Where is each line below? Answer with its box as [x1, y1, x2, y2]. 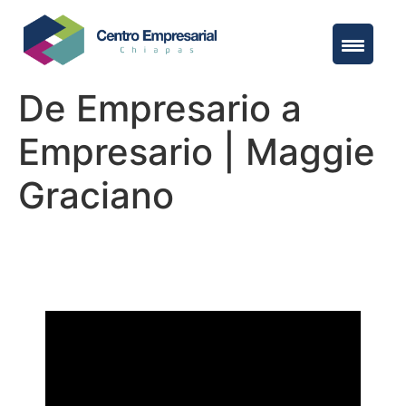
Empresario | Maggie [18, 129, 375, 174]
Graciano [18, 172, 174, 217]
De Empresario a [18, 85, 302, 130]
